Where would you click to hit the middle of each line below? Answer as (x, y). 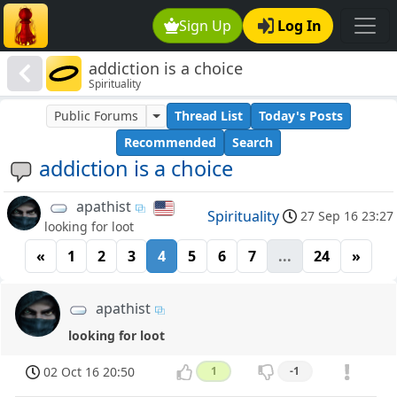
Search (253, 143)
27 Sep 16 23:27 (347, 215)
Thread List (208, 116)
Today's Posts (300, 116)
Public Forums (97, 116)
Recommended (170, 143)
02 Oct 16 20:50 (90, 371)
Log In (300, 26)
